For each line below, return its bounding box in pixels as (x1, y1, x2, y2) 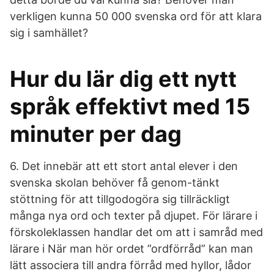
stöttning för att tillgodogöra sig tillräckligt (10, 193, 230, 206)
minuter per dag (10, 120, 182, 147)
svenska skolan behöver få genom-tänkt (10, 176, 220, 189)
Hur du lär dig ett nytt (10, 65, 237, 92)
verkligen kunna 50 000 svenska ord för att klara (10, 10, 262, 23)
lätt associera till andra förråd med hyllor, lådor (10, 259, 251, 272)
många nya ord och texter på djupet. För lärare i (10, 209, 257, 222)
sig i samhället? (10, 26, 88, 39)
